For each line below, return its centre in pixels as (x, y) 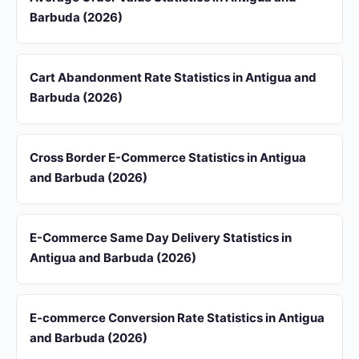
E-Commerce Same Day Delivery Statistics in (161, 238)
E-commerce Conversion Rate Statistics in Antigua (177, 318)
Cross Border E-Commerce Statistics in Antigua (168, 157)
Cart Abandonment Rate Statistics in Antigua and (173, 77)
